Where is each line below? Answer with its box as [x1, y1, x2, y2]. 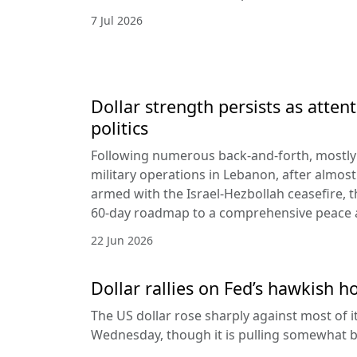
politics [91, 116, 148, 140]
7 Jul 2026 [91, 13, 143, 29]
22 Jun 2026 [91, 233, 153, 249]
